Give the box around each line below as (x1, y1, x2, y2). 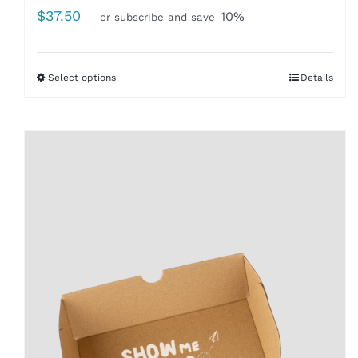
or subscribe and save (95, 10, 219, 23)
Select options (47, 71, 116, 83)
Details (300, 71, 334, 83)
